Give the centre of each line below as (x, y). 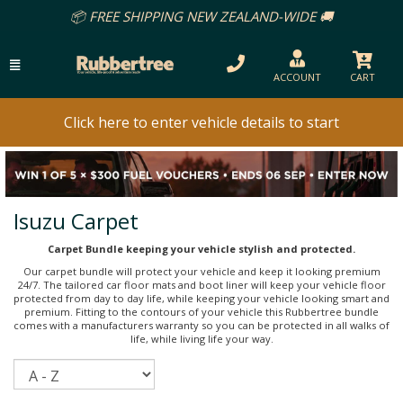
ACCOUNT (297, 77)
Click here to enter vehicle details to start (201, 122)
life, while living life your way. (201, 338)
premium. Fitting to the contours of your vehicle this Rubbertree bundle (201, 311)
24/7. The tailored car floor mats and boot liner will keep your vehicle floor (201, 284)
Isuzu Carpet (76, 220)
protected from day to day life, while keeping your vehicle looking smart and (201, 298)
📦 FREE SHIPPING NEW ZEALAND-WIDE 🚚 (201, 16)
